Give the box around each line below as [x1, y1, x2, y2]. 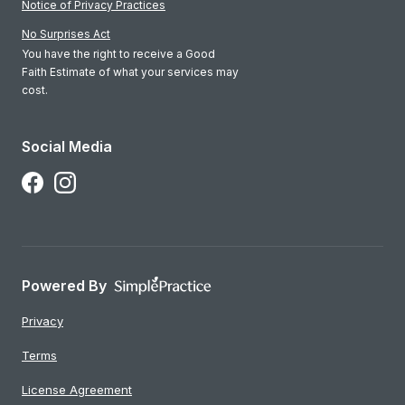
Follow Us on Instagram [54, 174, 185, 189]
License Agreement [22, 382, 132, 397]
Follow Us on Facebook [22, 174, 153, 189]
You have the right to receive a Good [22, 47, 215, 61]
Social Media [22, 137, 112, 155]
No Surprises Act [22, 27, 110, 41]
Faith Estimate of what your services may [22, 65, 239, 79]
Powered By [22, 277, 107, 295]
